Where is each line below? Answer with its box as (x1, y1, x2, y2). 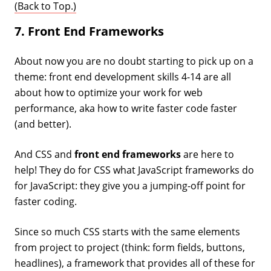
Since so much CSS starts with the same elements (15, 224, 240, 238)
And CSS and (15, 147, 74, 161)
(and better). (15, 117, 71, 131)
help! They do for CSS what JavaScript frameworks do (15, 163, 254, 177)
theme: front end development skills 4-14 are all (15, 70, 231, 83)
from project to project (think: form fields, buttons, (15, 240, 245, 254)
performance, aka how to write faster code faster (15, 101, 237, 115)
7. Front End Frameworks (15, 22, 164, 39)
